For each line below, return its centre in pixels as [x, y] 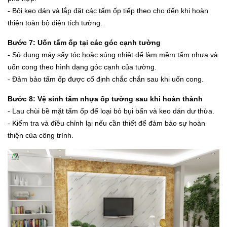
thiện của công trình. [41, 135]
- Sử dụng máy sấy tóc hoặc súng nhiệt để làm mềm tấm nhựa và [113, 54]
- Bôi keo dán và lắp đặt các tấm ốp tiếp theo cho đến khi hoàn [108, 10]
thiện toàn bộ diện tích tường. [55, 23]
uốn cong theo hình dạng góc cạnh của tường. [82, 67]
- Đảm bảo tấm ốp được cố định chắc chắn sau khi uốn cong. [106, 79]
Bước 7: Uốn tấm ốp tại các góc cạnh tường [84, 42]
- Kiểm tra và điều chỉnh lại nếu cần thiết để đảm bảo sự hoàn [106, 123]
